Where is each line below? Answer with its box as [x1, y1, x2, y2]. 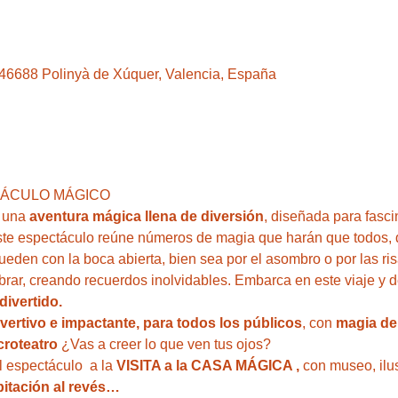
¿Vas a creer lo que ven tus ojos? [60, 336, 271, 352]
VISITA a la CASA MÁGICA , [112, 357, 299, 373]
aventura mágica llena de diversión [28, 208, 264, 224]
